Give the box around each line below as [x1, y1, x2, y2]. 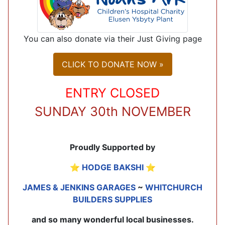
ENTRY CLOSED [65, 85, 160, 100]
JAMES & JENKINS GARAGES [23, 182, 136, 192]
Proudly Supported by [70, 142, 155, 152]
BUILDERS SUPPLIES [73, 194, 152, 204]
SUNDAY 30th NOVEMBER [34, 103, 191, 119]
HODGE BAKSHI [81, 162, 144, 172]
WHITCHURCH [145, 182, 202, 192]
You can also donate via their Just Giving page [23, 34, 202, 44]
